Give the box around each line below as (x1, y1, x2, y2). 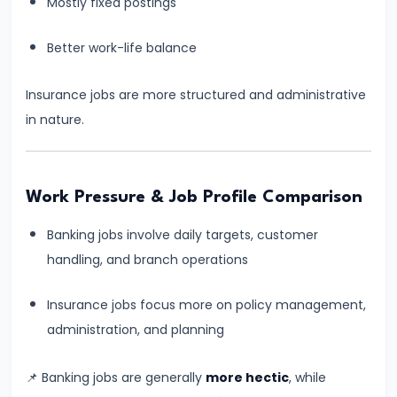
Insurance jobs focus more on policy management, (47, 296, 366, 315)
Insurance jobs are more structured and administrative (26, 86, 366, 105)
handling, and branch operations (47, 251, 248, 269)
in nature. (26, 111, 84, 129)
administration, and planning (47, 321, 224, 339)
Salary (21, 269, 63, 287)
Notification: (21, 145, 104, 163)
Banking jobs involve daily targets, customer (47, 226, 318, 245)
